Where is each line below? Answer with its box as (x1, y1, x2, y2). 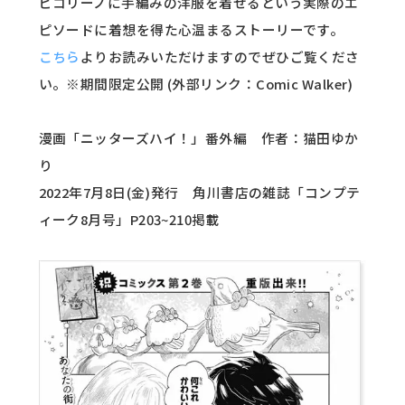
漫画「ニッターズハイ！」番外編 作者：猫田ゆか (38, 128, 359, 148)
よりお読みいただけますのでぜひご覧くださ (80, 47, 360, 67)
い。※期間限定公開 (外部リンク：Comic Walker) (38, 74, 353, 94)
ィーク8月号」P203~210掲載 (38, 210, 221, 230)
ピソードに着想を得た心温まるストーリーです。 (38, 20, 344, 40)
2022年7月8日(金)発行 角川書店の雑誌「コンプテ (38, 183, 361, 202)
